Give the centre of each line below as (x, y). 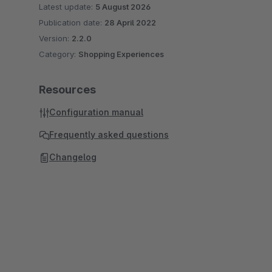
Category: (59, 54)
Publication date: (72, 22)
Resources (67, 90)
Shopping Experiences (121, 54)
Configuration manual (96, 112)
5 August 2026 (123, 7)
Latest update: (67, 7)
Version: (55, 38)
